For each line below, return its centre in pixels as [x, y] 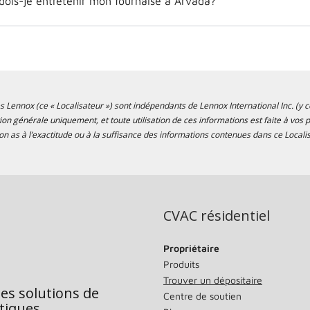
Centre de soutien [202, 295]
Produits [181, 264]
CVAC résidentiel [217, 215]
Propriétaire [191, 248]
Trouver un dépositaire [213, 280]
